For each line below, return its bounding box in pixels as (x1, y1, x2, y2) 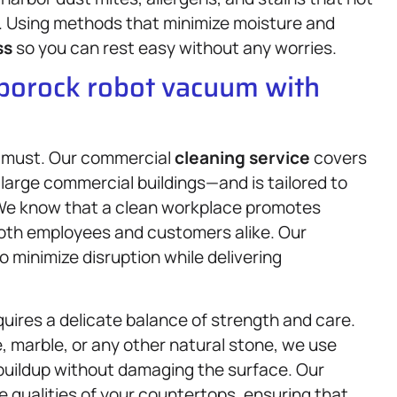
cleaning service (175, 146, 310, 170)
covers (310, 146, 367, 170)
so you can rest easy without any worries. (12, 35, 337, 59)
